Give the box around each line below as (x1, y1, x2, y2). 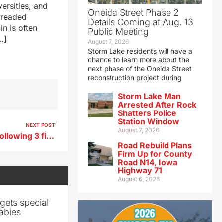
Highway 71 (117, 166, 162, 176)
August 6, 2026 (117, 175, 160, 183)
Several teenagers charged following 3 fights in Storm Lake (46, 131, 55, 141)
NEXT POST (25, 122, 55, 128)
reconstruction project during (87, 73, 182, 82)
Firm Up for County (117, 149, 192, 159)
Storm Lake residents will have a (87, 47, 192, 55)
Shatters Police (117, 108, 176, 118)
